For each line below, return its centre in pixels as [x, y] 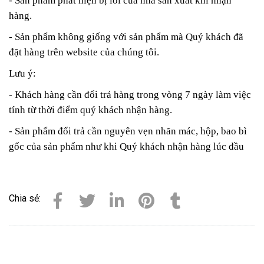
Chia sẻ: [25, 198]
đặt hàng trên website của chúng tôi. [84, 52]
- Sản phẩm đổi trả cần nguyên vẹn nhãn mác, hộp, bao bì [128, 131]
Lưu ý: [22, 73]
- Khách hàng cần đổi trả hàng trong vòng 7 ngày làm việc [130, 95]
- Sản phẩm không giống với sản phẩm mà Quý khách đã [126, 37]
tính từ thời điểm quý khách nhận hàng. [90, 110]
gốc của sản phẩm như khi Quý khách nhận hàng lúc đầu [126, 146]
